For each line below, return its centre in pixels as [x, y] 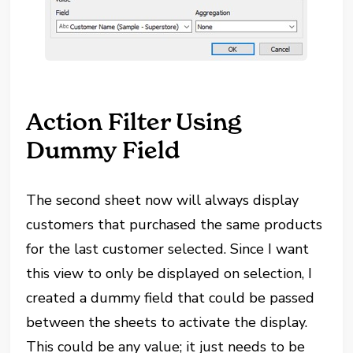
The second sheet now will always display [163, 200]
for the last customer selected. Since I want [168, 249]
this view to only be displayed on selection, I [169, 273]
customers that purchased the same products [175, 224]
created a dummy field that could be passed [171, 297]
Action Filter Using [134, 121]
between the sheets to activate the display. [167, 322]
